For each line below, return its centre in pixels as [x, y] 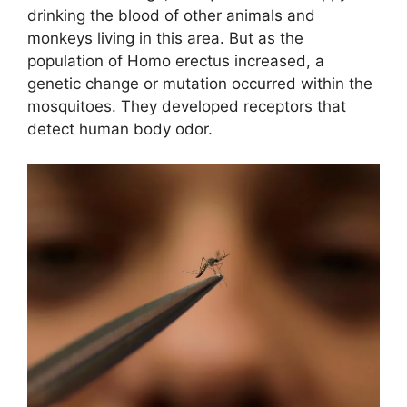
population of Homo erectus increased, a [176, 60]
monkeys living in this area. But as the [165, 38]
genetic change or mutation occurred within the [200, 83]
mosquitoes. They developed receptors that [187, 106]
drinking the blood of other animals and [171, 15]
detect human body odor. [120, 129]
